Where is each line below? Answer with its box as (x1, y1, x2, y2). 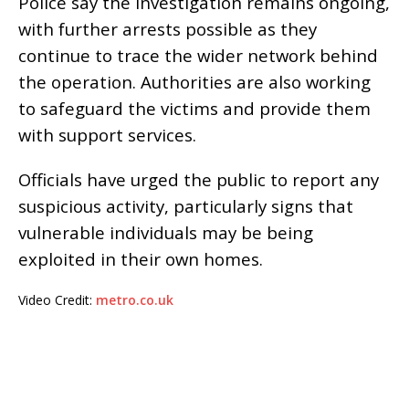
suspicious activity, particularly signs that (18, 194, 353, 218)
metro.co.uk (92, 291, 173, 309)
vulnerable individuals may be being (18, 221, 313, 245)
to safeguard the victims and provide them (18, 97, 371, 121)
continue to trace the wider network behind (18, 44, 378, 68)
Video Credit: (18, 291, 92, 309)
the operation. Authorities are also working (18, 70, 371, 94)
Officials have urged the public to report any (18, 168, 379, 192)
